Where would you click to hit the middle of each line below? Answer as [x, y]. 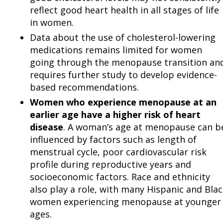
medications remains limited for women [116, 50]
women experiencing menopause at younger [125, 202]
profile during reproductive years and [111, 165]
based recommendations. [84, 87]
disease [47, 127]
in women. [52, 23]
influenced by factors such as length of [113, 140]
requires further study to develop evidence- [123, 75]
